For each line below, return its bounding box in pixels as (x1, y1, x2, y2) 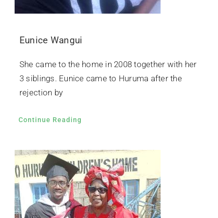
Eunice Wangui (19, 35, 83, 46)
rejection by (19, 88, 63, 98)
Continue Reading (18, 116, 82, 124)
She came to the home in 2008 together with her (19, 59, 197, 70)
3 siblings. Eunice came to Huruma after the (19, 73, 182, 84)
